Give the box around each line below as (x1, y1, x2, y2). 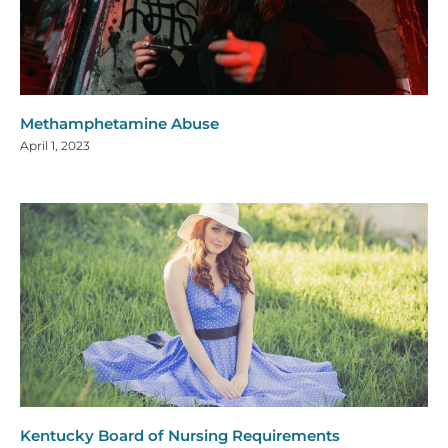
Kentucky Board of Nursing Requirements (20, 426, 340, 446)
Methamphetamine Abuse (20, 114, 219, 134)
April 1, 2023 (20, 138, 90, 154)
